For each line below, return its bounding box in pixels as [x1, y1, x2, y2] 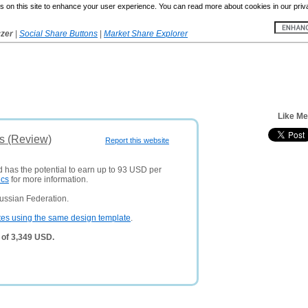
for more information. [9, 175, 88, 184]
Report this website [105, 136, 169, 144]
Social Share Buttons [19, 29, 98, 38]
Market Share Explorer [104, 29, 188, 38]
